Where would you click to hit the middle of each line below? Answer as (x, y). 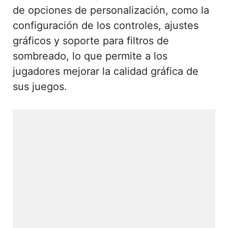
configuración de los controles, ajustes (106, 25)
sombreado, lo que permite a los (90, 56)
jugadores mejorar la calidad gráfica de (106, 71)
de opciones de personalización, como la (111, 10)
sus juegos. (40, 86)
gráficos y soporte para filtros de (91, 40)
